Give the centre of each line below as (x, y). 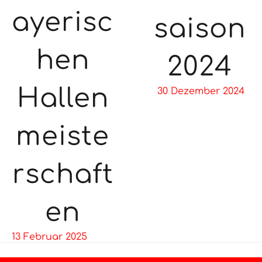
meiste (63, 136)
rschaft (63, 174)
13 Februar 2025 (49, 237)
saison (199, 29)
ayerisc (63, 22)
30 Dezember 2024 (201, 92)
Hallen (63, 98)
